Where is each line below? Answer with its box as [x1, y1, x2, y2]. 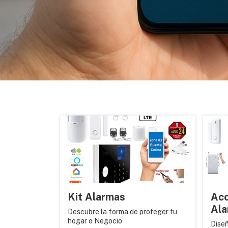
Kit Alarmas [67, 191, 125, 203]
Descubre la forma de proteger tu [67, 208, 177, 216]
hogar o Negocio [67, 217, 122, 225]
